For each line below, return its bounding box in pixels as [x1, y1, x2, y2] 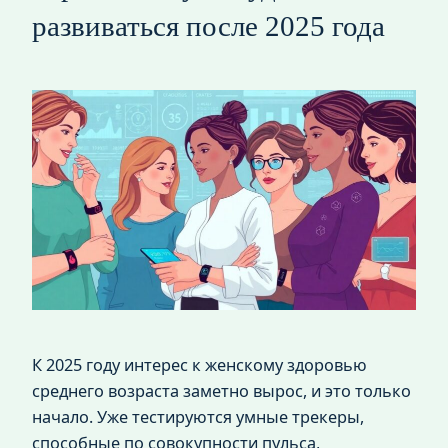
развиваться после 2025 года [32, 9, 385, 42]
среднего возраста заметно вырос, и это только [32, 379, 411, 402]
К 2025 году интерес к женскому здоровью [32, 353, 367, 376]
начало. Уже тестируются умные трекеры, [32, 405, 364, 428]
